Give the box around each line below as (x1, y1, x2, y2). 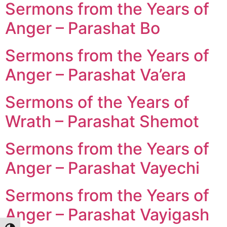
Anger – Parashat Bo (5, 18, 160, 38)
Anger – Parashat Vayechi (5, 158, 200, 178)
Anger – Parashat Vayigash (5, 204, 209, 224)
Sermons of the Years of (5, 92, 190, 112)
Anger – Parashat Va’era (5, 64, 186, 85)
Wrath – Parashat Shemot (5, 111, 199, 131)
